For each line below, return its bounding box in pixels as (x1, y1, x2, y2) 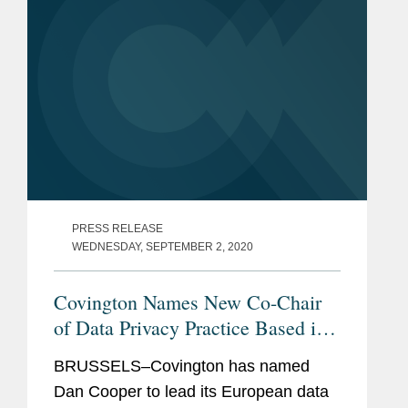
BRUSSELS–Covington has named (54, 356, 310, 375)
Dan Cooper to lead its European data (54, 382, 329, 401)
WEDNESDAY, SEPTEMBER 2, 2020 (72, 240, 253, 253)
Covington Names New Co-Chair (54, 288, 321, 315)
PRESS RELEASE (72, 221, 163, 235)
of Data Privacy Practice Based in (54, 313, 326, 341)
